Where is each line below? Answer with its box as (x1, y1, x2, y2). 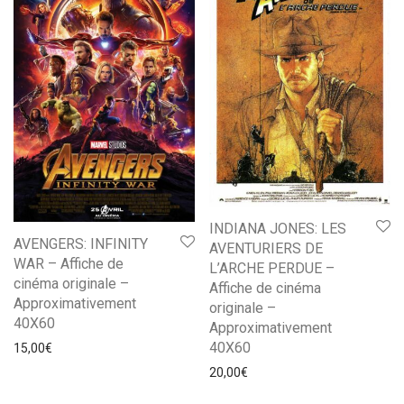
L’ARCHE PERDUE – (209, 260, 335, 278)
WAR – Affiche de (14, 254, 124, 272)
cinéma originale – (14, 274, 129, 292)
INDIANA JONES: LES (209, 220, 346, 238)
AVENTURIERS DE (209, 240, 323, 258)
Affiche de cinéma (209, 280, 321, 298)
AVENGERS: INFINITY (14, 234, 148, 252)
